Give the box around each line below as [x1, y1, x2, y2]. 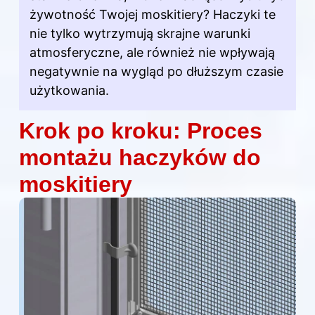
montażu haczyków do [19, 144, 261, 170]
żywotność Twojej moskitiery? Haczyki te [30, 6, 276, 22]
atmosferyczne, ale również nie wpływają [30, 44, 275, 60]
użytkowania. [30, 82, 109, 98]
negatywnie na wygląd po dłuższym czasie [30, 63, 283, 79]
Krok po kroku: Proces [19, 117, 262, 143]
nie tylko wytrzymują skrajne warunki [30, 25, 250, 41]
